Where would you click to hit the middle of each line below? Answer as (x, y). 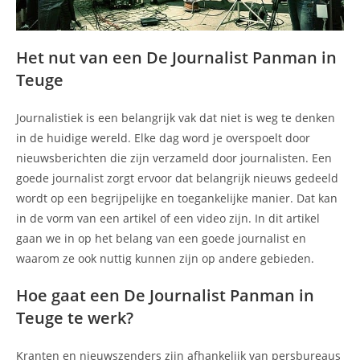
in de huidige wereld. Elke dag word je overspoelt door (163, 137)
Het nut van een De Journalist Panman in (176, 57)
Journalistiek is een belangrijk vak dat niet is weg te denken (176, 117)
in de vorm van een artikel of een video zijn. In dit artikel (168, 218)
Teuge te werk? (75, 317)
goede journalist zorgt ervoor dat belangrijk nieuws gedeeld (177, 178)
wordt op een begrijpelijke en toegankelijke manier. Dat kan (177, 198)
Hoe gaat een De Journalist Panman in (165, 295)
